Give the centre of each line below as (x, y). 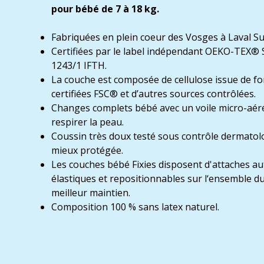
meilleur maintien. (91, 192)
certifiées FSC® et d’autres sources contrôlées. (156, 93)
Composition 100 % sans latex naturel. (135, 207)
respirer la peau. (88, 122)
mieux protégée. (87, 150)
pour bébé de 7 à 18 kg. (105, 9)
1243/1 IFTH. (79, 65)
